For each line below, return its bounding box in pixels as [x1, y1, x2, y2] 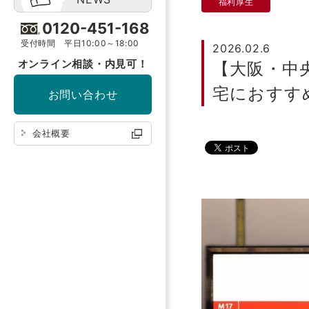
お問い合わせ [48, 88, 118, 101]
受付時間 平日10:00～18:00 [21, 38, 139, 48]
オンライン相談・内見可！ [17, 57, 148, 70]
